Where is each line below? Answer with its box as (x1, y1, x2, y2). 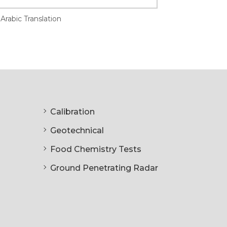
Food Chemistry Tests (50, 144, 141, 154)
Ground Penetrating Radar (50, 163, 158, 173)
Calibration (50, 106, 95, 117)
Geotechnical (50, 125, 104, 135)
